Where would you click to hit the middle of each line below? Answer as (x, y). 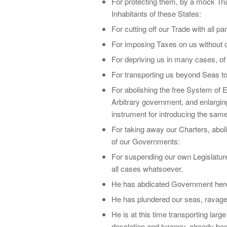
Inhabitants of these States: (156, 13)
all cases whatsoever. (147, 168)
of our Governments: (146, 141)
